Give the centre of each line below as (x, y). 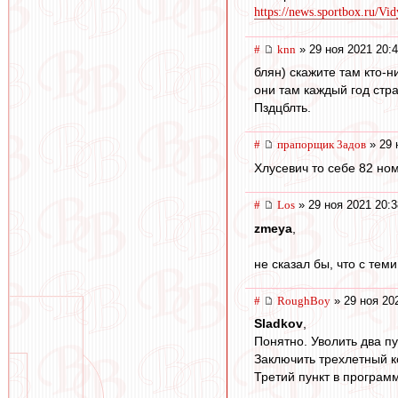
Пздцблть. (283, 108)
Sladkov (279, 324)
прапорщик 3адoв (322, 145)
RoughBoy (304, 300)
